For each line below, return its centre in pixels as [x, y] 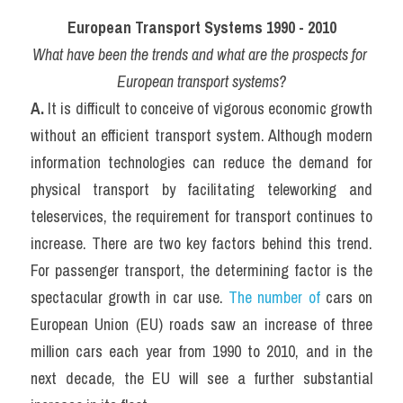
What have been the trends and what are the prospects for [200, 54]
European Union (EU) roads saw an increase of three [201, 324]
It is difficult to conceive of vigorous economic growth [210, 108]
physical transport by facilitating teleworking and [201, 189]
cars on [346, 297]
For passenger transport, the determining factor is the [201, 270]
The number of [274, 297]
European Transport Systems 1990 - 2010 [201, 27]
